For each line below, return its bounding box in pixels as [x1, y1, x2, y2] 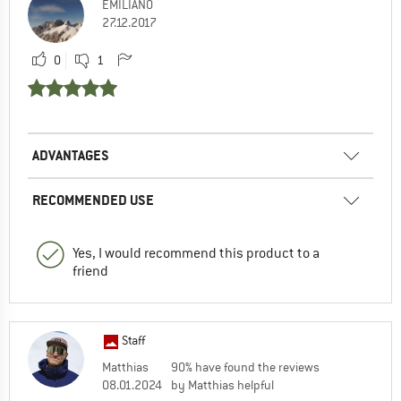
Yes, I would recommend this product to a [73, 244, 320, 263]
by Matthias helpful [171, 377, 274, 394]
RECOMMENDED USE [32, 191, 154, 210]
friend [73, 262, 108, 281]
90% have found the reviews [171, 359, 320, 376]
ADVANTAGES [32, 146, 109, 166]
